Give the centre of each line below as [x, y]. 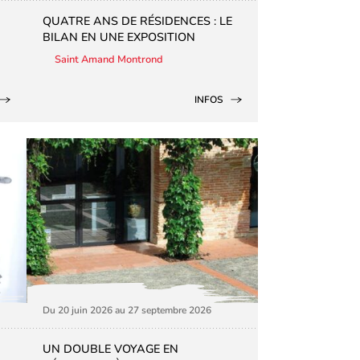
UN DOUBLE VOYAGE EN [111, 349]
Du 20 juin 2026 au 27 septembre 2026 [127, 311]
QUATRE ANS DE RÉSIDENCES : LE [138, 20]
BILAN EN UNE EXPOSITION [119, 37]
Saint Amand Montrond [109, 59]
